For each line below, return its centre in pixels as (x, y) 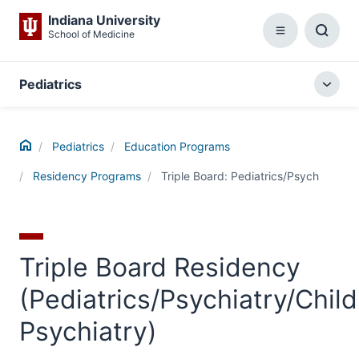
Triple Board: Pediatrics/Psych (240, 176)
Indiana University (104, 20)
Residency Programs (87, 176)
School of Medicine (91, 34)
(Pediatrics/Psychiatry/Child (188, 299)
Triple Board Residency (160, 267)
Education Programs (177, 146)
